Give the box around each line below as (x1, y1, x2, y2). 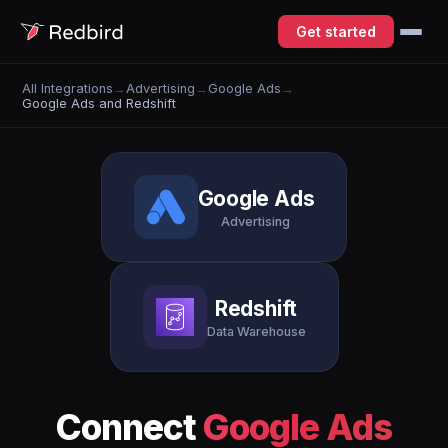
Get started (296, 23, 376, 40)
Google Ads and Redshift (22, 95, 177, 111)
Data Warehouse (206, 323, 306, 339)
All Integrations (22, 80, 114, 96)
